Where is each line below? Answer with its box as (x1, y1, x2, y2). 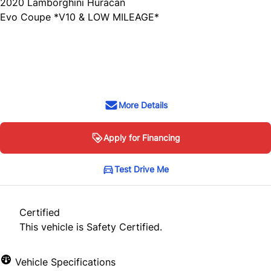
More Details (118, 99, 168, 110)
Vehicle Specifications (12, 255, 116, 268)
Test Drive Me (114, 163, 169, 174)
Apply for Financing (103, 132, 180, 143)
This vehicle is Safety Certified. (19, 220, 162, 233)
